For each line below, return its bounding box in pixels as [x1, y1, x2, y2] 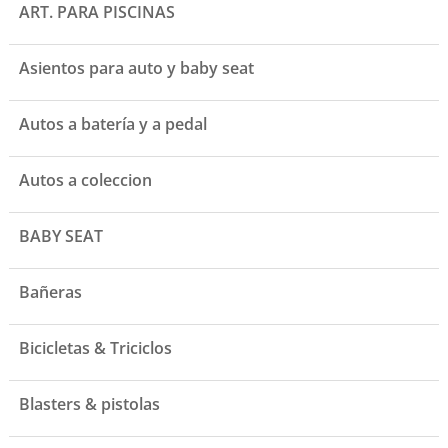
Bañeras [18, 281, 82, 304]
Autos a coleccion [18, 169, 152, 192]
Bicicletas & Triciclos [18, 337, 172, 360]
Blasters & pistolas [18, 393, 160, 416]
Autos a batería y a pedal [18, 113, 207, 136]
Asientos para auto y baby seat [18, 57, 254, 80]
